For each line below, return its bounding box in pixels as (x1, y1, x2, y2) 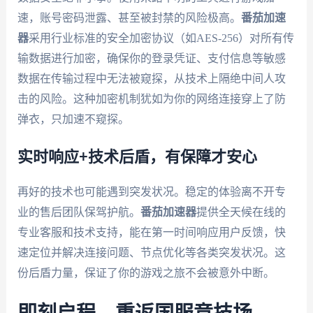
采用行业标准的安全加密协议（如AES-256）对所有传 (28, 31, 294, 44)
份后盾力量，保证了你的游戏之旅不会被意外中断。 (17, 267, 275, 279)
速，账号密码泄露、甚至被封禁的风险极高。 (17, 11, 241, 24)
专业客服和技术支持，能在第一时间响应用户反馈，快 (17, 226, 286, 239)
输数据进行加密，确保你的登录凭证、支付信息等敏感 (17, 52, 286, 64)
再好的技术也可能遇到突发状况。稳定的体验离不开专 (17, 186, 286, 198)
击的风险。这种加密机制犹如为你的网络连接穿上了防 (17, 92, 286, 105)
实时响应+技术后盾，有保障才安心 (17, 150, 257, 166)
